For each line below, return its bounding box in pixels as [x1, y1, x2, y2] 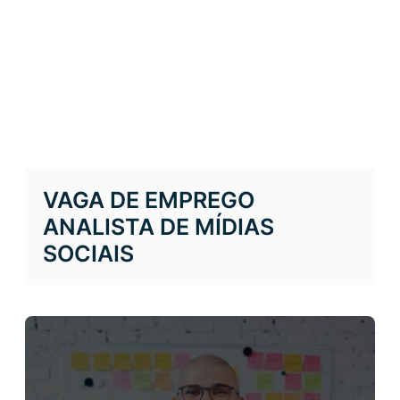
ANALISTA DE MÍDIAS [43, 212, 274, 240]
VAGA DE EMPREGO [43, 186, 254, 213]
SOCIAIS [43, 239, 134, 267]
